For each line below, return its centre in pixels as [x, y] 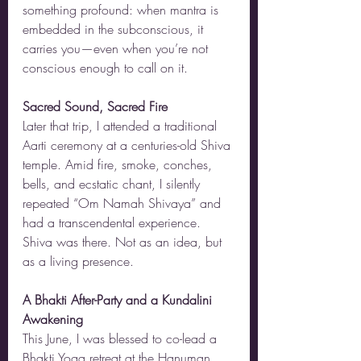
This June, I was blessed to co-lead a [122, 338]
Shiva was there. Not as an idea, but [124, 242]
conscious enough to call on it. [105, 68]
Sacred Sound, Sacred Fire [95, 106]
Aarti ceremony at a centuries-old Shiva [129, 145]
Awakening [53, 319]
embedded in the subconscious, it [115, 29]
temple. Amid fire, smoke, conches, [119, 164]
